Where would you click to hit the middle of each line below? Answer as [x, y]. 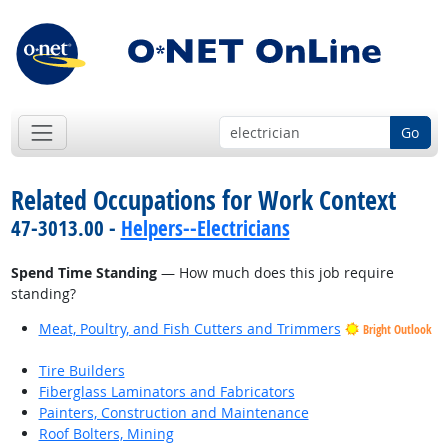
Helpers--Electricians [205, 228]
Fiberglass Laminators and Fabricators [166, 392]
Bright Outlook [397, 330]
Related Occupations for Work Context [203, 200]
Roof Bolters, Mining [106, 434]
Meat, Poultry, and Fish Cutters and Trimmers [189, 329]
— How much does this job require [275, 273]
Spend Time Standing [83, 273]
